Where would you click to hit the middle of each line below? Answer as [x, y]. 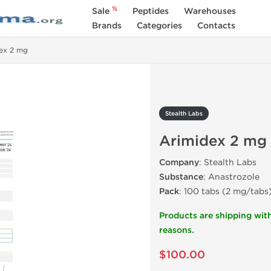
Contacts [216, 26]
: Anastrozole [231, 177]
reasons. [177, 230]
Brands [106, 26]
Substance [181, 177]
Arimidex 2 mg [213, 141]
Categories [159, 26]
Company [179, 162]
